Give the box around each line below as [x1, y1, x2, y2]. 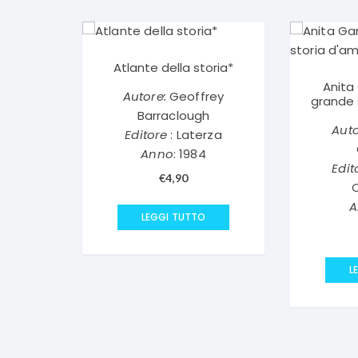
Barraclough [137, 107, 210, 124]
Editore [125, 126, 168, 143]
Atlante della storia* [113, 59, 233, 76]
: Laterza [167, 126, 222, 143]
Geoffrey [165, 88, 225, 105]
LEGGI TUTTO [141, 210, 206, 224]
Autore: [122, 88, 166, 105]
